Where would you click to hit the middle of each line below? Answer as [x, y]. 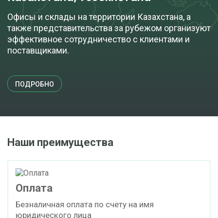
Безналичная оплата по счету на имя [85, 204]
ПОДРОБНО [35, 84]
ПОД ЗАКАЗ [109, 7]
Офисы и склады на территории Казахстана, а [99, 17]
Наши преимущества [60, 142]
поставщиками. [38, 50]
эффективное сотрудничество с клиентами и [99, 39]
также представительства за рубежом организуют [109, 28]
